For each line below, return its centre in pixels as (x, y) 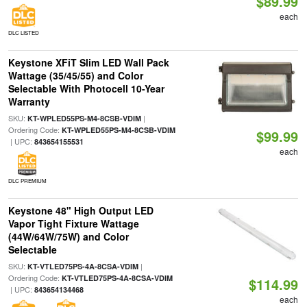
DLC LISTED (23, 33)
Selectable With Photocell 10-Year (86, 88)
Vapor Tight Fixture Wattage (73, 223)
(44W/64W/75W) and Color (68, 236)
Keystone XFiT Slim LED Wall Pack (88, 62)
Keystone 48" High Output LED (81, 210)
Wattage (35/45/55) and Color (75, 75)
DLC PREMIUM (27, 181)
